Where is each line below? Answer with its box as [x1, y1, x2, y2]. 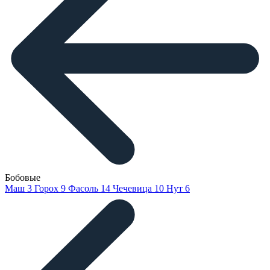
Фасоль [68, 183, 101, 194]
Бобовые [5, 172, 40, 183]
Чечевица [113, 183, 154, 194]
